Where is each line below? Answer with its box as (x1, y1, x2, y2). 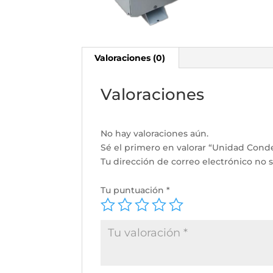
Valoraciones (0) (94, 52, 166, 64)
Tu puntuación (101, 185, 167, 196)
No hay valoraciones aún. (101, 128, 209, 140)
